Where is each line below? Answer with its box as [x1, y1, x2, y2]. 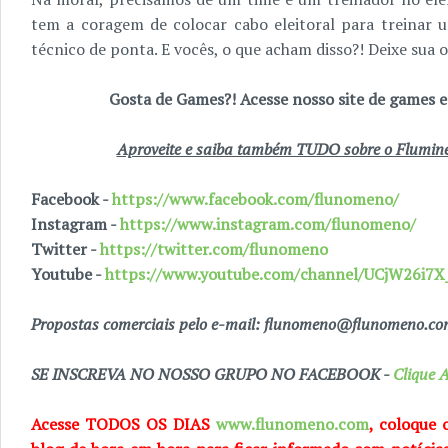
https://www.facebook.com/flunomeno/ [112, 188, 399, 210]
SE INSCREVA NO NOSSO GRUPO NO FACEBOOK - [31, 363, 389, 385]
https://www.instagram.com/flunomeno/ [120, 213, 416, 235]
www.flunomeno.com [215, 413, 369, 435]
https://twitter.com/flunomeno [100, 238, 328, 260]
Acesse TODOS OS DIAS [31, 413, 216, 435]
